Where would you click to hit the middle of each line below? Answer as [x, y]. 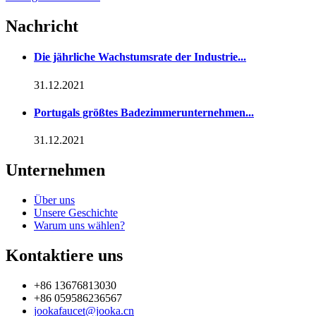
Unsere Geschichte [76, 212]
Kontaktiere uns [64, 255]
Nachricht [42, 26]
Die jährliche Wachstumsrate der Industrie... [140, 57]
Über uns [54, 200]
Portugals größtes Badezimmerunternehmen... [144, 112]
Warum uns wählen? [79, 225]
